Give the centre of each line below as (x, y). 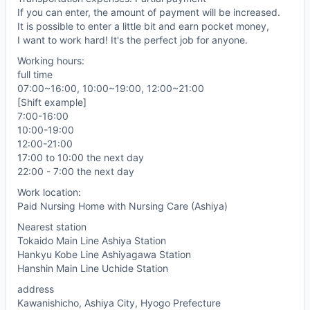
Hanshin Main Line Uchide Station (93, 268)
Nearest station (52, 227)
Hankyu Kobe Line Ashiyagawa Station (104, 255)
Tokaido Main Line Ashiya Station (92, 241)
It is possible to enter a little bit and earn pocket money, (143, 26)
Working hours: (51, 61)
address (36, 289)
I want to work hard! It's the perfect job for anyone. (133, 40)
